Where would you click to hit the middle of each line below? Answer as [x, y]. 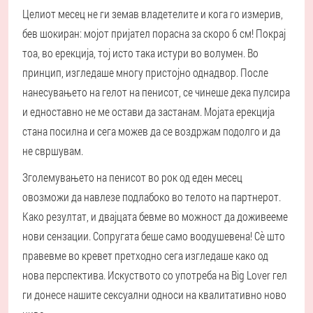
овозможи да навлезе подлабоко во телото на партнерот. [152, 196]
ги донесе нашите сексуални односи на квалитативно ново [154, 294]
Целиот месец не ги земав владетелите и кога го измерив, [153, 13]
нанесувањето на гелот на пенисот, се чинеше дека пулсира [156, 92]
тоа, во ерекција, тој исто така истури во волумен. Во [140, 52]
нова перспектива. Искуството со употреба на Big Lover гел [155, 275]
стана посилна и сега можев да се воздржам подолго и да [151, 131]
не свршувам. [53, 150]
